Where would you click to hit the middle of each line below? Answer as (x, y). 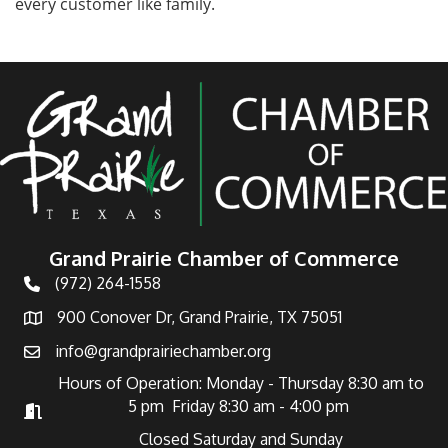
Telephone (62, 286)
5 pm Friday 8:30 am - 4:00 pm (240, 406)
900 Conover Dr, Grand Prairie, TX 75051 (199, 317)
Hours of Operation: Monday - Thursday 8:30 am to (240, 383)
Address (52, 320)
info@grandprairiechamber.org (163, 351)
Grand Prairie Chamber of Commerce (224, 258)
